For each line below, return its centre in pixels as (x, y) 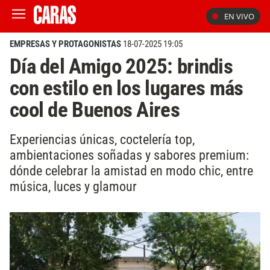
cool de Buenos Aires (95, 110)
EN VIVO (239, 16)
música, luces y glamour (73, 186)
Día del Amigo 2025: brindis (121, 66)
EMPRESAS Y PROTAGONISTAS (65, 44)
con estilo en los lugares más (127, 88)
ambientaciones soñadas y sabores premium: (129, 155)
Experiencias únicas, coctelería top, (102, 139)
